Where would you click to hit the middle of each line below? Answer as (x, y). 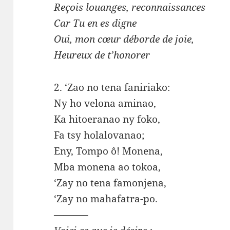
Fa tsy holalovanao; (99, 135)
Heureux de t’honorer (102, 55)
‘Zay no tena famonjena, (110, 183)
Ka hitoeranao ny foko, (107, 119)
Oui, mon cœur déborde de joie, (124, 39)
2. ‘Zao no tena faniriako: (112, 88)
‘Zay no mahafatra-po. (106, 199)
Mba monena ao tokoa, (108, 167)
